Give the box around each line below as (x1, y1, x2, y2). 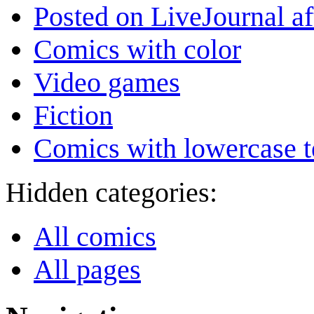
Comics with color (34, 34, 241, 66)
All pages (34, 254, 141, 286)
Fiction (34, 100, 113, 132)
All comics (34, 221, 156, 253)
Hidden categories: (6, 177, 217, 209)
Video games (34, 67, 180, 99)
